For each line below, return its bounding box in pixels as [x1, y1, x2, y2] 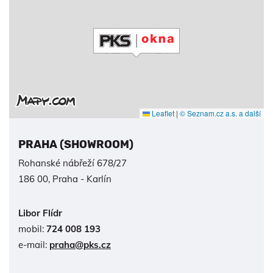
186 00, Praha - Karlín [18, 172, 112, 185]
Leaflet [150, 107, 174, 118]
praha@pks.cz [49, 238, 111, 250]
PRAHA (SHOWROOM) [18, 137, 133, 151]
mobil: [18, 222, 46, 235]
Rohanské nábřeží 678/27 [18, 157, 127, 169]
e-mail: [18, 238, 49, 250]
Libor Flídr [18, 207, 62, 219]
